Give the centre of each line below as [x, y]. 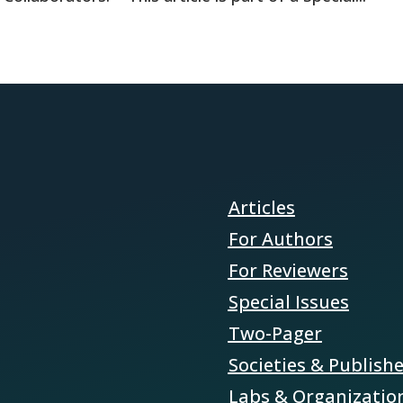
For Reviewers [288, 270]
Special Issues [288, 301]
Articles [261, 207]
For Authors [280, 238]
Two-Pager [275, 333]
